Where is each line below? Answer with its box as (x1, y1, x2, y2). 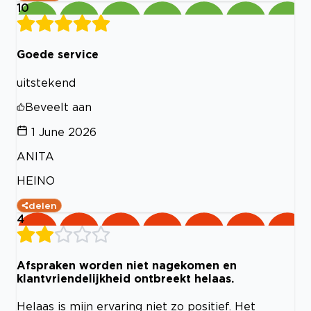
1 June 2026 (31, 125, 96, 138)
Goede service (17, 48, 99, 61)
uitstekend (17, 76, 76, 89)
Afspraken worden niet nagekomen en (17, 258, 237, 271)
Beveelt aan (25, 100, 92, 113)
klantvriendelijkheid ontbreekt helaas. (17, 271, 234, 285)
